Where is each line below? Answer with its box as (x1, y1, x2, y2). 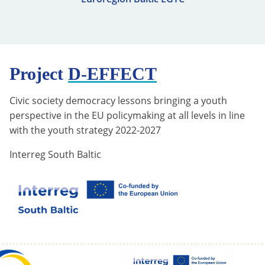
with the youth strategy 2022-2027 (9, 123, 161, 137)
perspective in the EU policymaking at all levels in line (9, 108, 245, 122)
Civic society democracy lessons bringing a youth (9, 93, 227, 107)
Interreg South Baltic (9, 147, 101, 161)
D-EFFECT (68, 63, 157, 83)
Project (9, 63, 68, 83)
